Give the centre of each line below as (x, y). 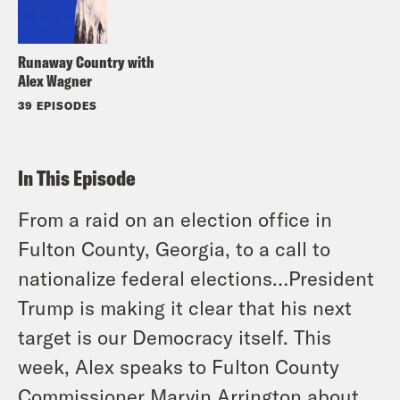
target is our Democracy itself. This (175, 336)
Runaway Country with (86, 62)
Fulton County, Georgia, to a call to (174, 248)
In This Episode (77, 177)
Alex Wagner (55, 80)
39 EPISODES (58, 105)
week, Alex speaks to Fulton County (179, 366)
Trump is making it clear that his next (185, 307)
